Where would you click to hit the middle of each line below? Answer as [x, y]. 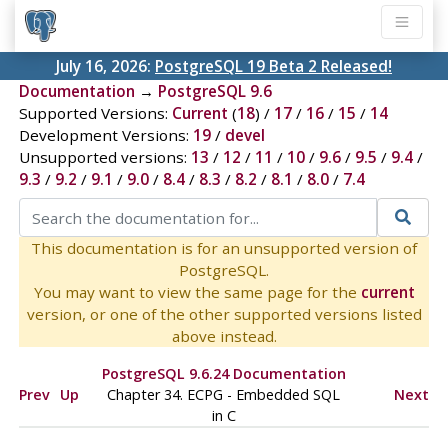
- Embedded [268, 394]
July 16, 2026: [105, 66]
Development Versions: [105, 135]
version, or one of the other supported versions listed [224, 313]
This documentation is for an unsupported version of [224, 247]
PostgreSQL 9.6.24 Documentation [223, 373]
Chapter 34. [147, 394]
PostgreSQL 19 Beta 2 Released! [273, 66]
